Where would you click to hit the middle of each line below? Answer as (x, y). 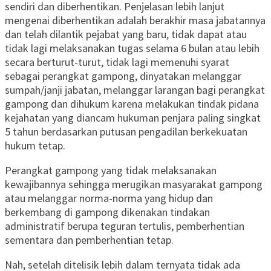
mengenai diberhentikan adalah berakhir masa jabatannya (135, 21)
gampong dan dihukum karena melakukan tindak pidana (132, 104)
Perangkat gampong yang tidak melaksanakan (111, 171)
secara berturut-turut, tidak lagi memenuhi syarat (117, 62)
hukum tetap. (35, 146)
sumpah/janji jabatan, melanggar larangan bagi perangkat (135, 90)
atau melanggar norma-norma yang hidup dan (109, 198)
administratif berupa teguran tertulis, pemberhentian (125, 226)
